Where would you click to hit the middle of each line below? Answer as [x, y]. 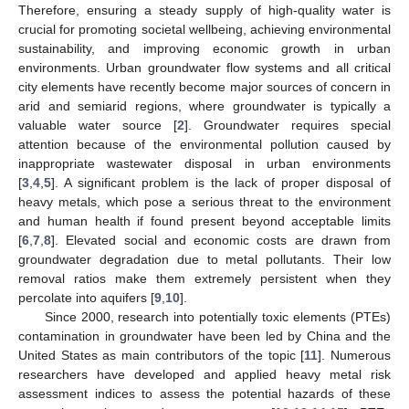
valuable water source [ [98, 125]
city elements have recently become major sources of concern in [204, 86]
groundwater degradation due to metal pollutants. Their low [204, 259]
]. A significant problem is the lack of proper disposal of [221, 182]
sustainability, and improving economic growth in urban [204, 48]
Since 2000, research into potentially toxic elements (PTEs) [217, 316]
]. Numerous [355, 355]
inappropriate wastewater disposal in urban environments [204, 163]
